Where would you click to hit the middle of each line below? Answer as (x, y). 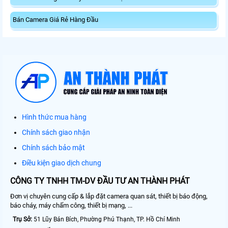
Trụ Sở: (22, 220)
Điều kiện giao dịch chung (62, 163)
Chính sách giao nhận (56, 133)
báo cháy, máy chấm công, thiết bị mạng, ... (71, 206)
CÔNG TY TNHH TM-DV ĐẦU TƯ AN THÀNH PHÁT (100, 181)
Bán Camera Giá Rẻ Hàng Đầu (55, 20)
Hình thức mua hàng (54, 117)
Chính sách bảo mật (53, 148)
